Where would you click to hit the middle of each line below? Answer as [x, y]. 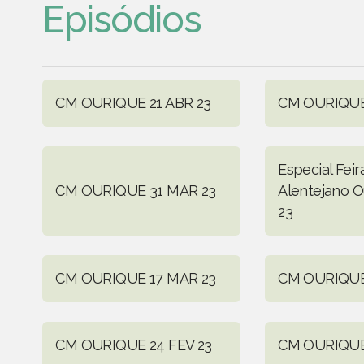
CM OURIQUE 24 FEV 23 [134, 344]
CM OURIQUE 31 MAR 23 [136, 190]
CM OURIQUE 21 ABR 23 [133, 102]
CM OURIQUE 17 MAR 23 [136, 278]
